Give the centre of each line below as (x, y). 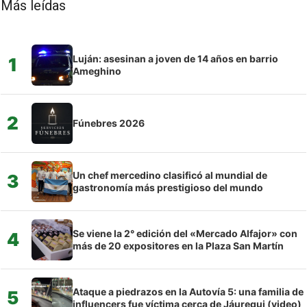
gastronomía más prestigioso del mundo (168, 187)
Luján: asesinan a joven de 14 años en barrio (175, 58)
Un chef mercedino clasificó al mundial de (170, 175)
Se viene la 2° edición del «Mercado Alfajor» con (185, 233)
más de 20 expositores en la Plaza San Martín (178, 245)
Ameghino (97, 71)
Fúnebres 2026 (109, 123)
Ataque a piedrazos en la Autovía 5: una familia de (188, 291)
